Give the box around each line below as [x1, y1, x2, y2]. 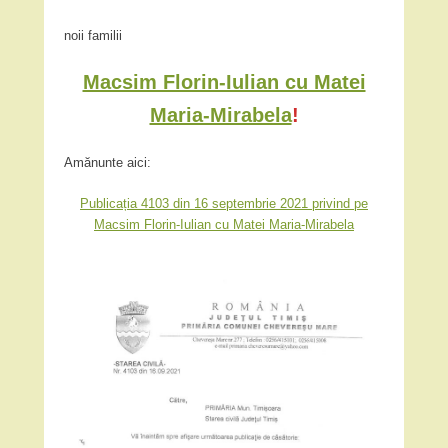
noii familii [64, 28, 122, 44]
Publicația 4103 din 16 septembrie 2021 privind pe [80, 196, 368, 212]
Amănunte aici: [64, 155, 151, 171]
